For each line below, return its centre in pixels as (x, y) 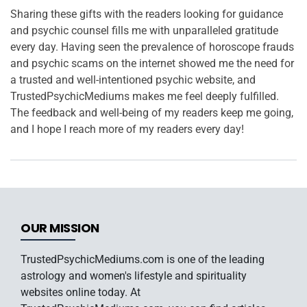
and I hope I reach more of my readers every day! (127, 129)
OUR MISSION (60, 228)
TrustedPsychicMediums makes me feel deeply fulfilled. (145, 96)
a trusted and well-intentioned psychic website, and (133, 80)
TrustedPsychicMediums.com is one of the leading (143, 259)
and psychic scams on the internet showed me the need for (152, 63)
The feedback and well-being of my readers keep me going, (152, 113)
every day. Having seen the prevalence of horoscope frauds (152, 47)
